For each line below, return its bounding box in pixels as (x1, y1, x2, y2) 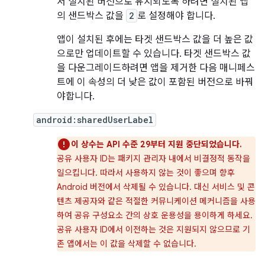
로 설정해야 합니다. (137, 10, 215, 22)
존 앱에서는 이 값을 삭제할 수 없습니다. (57, 238, 196, 249)
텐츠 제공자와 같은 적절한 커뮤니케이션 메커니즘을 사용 (57, 196, 256, 206)
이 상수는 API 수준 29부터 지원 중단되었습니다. (71, 139, 242, 150)
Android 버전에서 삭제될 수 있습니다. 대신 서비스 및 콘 (57, 182, 255, 192)
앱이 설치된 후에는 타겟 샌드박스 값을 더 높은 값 (57, 34, 253, 46)
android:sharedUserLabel (36, 114, 153, 125)
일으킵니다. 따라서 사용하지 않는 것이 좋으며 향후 (57, 167, 235, 178)
